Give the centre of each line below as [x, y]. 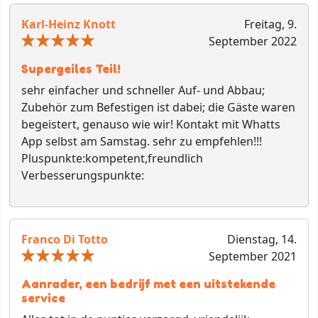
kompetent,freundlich [144, 159]
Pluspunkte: [53, 159]
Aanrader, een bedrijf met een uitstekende [148, 284]
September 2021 [252, 257]
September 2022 [252, 42]
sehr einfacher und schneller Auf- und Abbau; [143, 91]
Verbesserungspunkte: [83, 176]
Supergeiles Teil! [71, 69]
